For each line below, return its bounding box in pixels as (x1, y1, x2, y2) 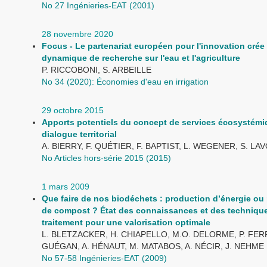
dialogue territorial (42, 129, 117, 139)
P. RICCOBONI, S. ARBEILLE (42, 65, 151, 74)
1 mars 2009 (42, 182, 89, 191)
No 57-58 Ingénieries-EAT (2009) (42, 253, 167, 263)
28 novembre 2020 (42, 29, 113, 39)
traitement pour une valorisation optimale (42, 218, 210, 227)
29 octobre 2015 (42, 105, 104, 115)
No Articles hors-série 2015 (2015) (42, 153, 171, 163)
